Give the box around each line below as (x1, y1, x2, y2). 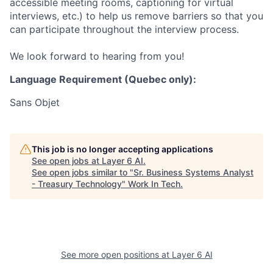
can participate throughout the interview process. (10, 23, 239, 36)
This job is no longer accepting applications (32, 144, 213, 155)
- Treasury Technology (32, 179, 122, 190)
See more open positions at (60, 249, 172, 260)
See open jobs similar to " (32, 167, 133, 178)
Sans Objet (10, 96, 60, 109)
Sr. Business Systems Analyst (133, 167, 253, 178)
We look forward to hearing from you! (10, 50, 184, 63)
